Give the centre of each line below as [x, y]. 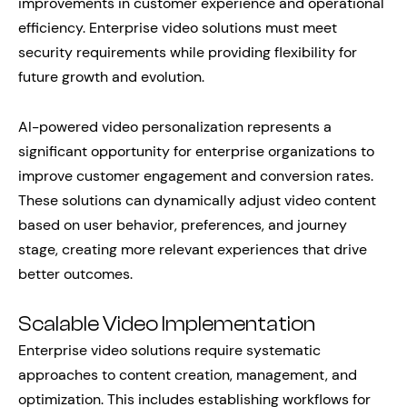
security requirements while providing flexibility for [188, 52]
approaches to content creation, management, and [188, 374]
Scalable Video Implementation [167, 324]
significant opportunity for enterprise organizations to [196, 151]
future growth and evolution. [111, 76]
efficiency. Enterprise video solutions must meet [178, 27]
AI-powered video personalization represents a [175, 126]
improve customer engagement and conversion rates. [196, 175]
